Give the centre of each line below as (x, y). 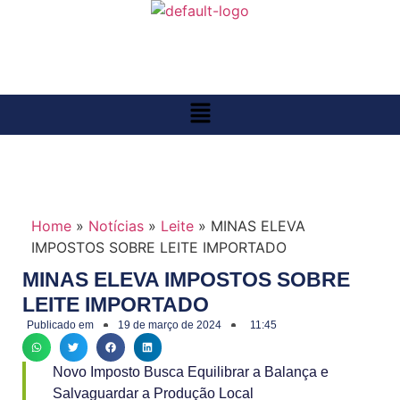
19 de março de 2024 (170, 325)
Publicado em (60, 325)
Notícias (116, 226)
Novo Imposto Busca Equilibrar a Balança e (191, 371)
